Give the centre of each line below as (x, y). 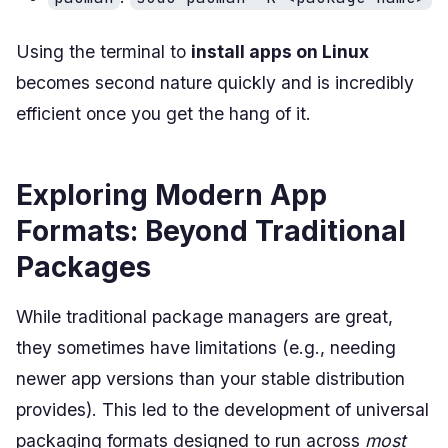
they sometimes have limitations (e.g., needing (206, 347)
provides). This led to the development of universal (222, 409)
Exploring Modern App (171, 194)
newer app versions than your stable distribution (210, 378)
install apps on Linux (280, 51)
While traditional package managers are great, (204, 316)
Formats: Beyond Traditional (211, 230)
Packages (83, 266)
